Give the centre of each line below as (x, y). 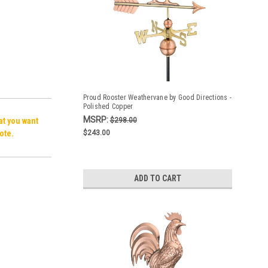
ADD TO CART (157, 178)
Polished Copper (108, 106)
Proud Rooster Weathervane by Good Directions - (157, 98)
